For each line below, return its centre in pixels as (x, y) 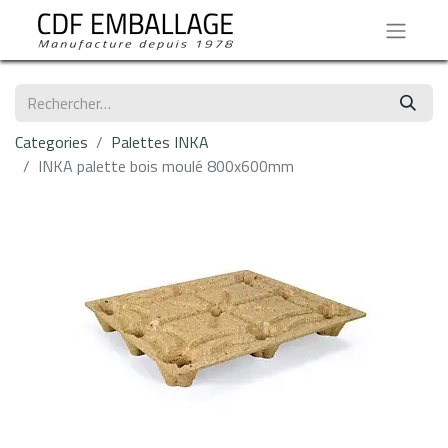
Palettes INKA (160, 142)
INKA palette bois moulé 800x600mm (166, 166)
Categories (51, 142)
